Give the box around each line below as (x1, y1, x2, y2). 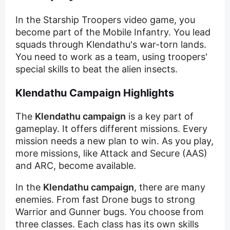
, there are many (134, 182, 205, 193)
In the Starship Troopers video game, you (15, 14, 195, 26)
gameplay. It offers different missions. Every (15, 123, 207, 135)
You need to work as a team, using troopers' (15, 51, 207, 63)
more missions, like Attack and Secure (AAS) (15, 148, 207, 159)
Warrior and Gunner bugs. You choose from (15, 206, 204, 218)
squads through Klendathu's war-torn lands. (15, 39, 206, 50)
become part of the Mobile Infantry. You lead (15, 27, 210, 38)
